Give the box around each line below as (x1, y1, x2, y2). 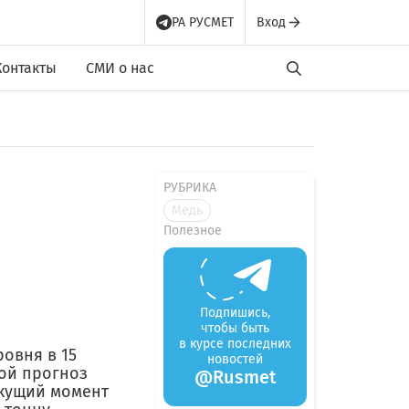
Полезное (163, 223, 222, 238)
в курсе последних (179, 336, 291, 351)
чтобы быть (201, 320, 269, 336)
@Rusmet (194, 366, 277, 388)
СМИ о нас (86, 58, 154, 77)
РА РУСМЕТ (172, 14, 234, 30)
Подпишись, (200, 305, 270, 320)
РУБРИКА (163, 180, 216, 195)
